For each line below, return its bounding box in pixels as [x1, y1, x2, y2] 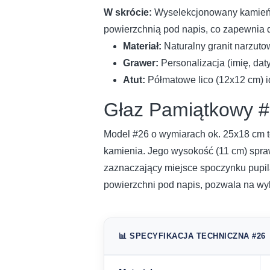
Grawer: [123, 57, 159, 68]
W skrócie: [104, 7, 152, 17]
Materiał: [123, 40, 162, 51]
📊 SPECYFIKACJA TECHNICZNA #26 [119, 231, 266, 240]
